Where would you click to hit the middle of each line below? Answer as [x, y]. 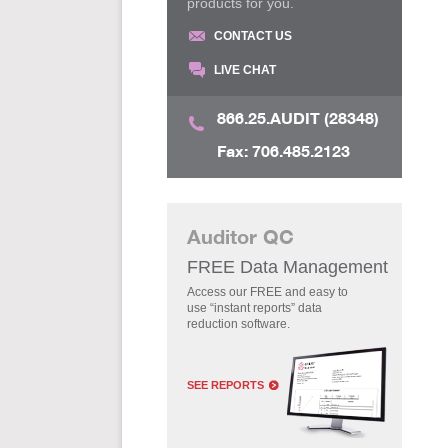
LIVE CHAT [245, 70]
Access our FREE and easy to [267, 292]
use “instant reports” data [254, 308]
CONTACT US [253, 36]
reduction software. [238, 324]
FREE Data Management [287, 267]
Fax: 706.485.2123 [283, 151]
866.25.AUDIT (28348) [298, 118]
